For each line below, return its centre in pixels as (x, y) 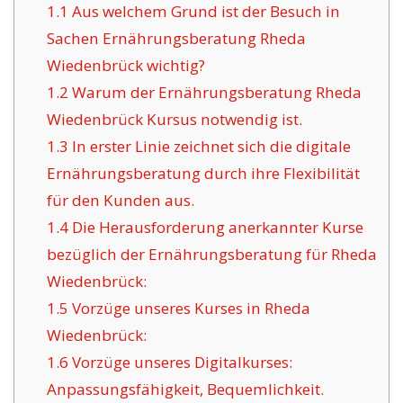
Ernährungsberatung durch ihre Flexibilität (203, 174)
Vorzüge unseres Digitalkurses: (180, 363)
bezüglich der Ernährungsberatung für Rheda (211, 255)
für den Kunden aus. (120, 201)
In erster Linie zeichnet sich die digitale (209, 147)
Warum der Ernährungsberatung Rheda (215, 93)
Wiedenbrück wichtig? (125, 66)
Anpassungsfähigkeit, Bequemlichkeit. (185, 390)
